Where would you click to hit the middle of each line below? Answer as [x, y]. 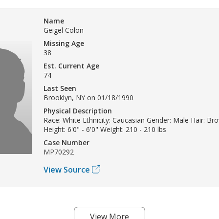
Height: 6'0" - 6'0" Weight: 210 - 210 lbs [105, 129]
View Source [67, 169]
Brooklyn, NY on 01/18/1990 [88, 97]
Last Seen [60, 88]
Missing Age [64, 43]
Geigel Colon [64, 30]
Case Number [66, 142]
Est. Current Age [71, 66]
